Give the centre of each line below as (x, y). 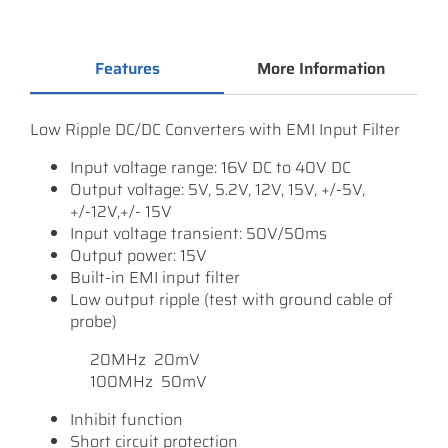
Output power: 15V (138, 255)
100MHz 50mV (148, 381)
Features (127, 68)
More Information (321, 68)
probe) (93, 321)
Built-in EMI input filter (155, 277)
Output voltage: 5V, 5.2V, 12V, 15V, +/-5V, (217, 189)
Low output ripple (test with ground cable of (231, 299)
